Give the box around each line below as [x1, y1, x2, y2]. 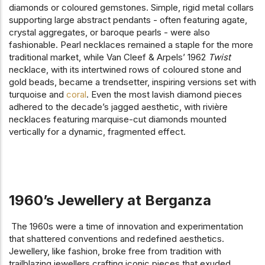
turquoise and [9, 88, 66, 100]
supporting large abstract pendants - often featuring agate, [9, 14, 247, 25]
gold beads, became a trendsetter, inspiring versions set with [9, 76, 256, 88]
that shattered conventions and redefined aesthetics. [9, 232, 224, 244]
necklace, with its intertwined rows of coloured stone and [9, 63, 241, 75]
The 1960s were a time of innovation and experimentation [11, 220, 243, 232]
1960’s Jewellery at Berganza [9, 191, 211, 209]
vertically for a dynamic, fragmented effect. [9, 125, 186, 137]
